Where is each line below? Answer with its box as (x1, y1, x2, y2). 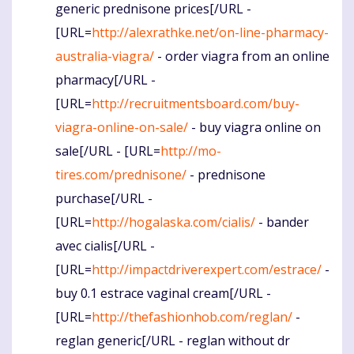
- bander (255, 213, 309, 232)
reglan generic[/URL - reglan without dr (55, 332, 290, 350)
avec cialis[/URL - (55, 237, 155, 255)
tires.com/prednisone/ (55, 166, 186, 184)
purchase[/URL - (55, 190, 153, 208)
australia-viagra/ (55, 47, 154, 66)
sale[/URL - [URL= (55, 142, 160, 160)
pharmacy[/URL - (55, 71, 156, 89)
